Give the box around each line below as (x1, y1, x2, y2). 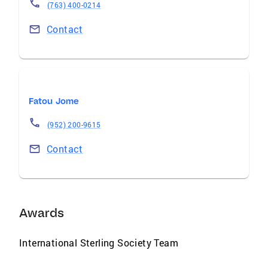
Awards (19, 205, 65, 220)
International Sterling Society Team (19, 236, 178, 249)
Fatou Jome (29, 96, 79, 106)
